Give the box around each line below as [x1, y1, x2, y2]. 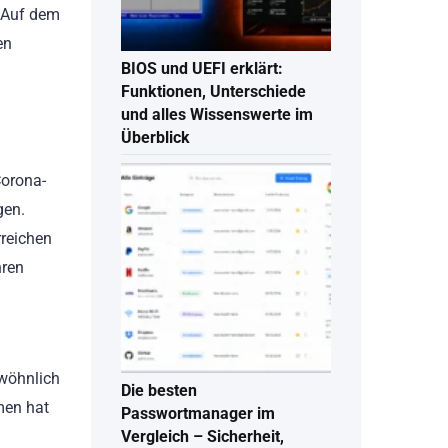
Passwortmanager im [121, 404, 275, 424]
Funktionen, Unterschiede [121, 82, 306, 102]
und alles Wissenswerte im [121, 105, 313, 125]
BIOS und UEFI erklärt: [121, 59, 283, 79]
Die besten [121, 381, 197, 401]
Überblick [121, 128, 190, 148]
